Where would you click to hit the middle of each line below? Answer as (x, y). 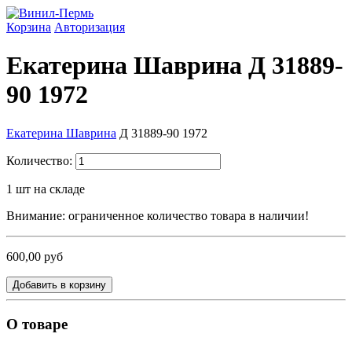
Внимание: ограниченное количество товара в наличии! (158, 215)
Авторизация (90, 27)
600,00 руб (35, 256)
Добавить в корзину (59, 284)
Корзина (29, 27)
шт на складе (50, 189)
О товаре (37, 324)
